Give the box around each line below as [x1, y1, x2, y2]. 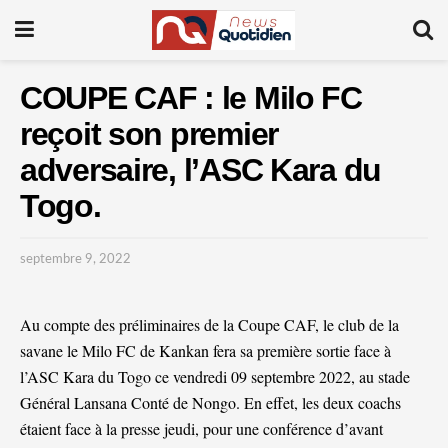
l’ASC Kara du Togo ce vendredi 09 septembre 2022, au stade [20, 365, 410, 387]
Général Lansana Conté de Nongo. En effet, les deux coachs [20, 391, 401, 413]
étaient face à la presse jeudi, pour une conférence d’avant [20, 417, 383, 439]
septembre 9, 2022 [20, 252, 131, 266]
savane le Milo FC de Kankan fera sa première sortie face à [20, 339, 391, 361]
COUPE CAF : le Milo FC [20, 80, 362, 116]
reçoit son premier [20, 116, 278, 152]
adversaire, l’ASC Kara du [20, 152, 381, 188]
